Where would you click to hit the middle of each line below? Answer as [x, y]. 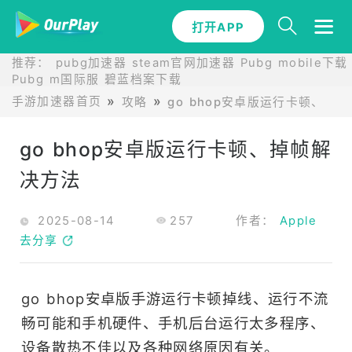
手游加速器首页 [57, 101]
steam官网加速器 [183, 62]
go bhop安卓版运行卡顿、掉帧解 [176, 149]
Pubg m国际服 [55, 79]
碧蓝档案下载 [143, 79]
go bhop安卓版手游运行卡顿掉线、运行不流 [175, 298]
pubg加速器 [91, 62]
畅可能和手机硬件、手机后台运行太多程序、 [173, 323]
